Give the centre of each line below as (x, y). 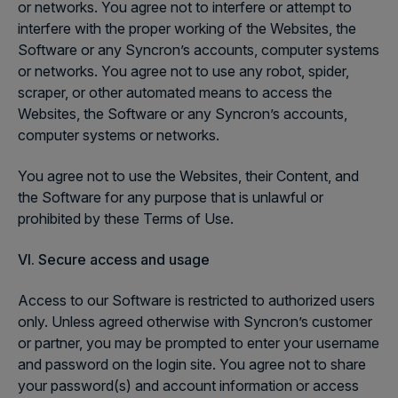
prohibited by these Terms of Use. (126, 219)
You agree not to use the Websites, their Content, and (188, 176)
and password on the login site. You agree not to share (192, 364)
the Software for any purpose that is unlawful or (171, 197)
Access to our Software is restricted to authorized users (196, 300)
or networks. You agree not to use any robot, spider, (183, 71)
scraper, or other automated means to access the (175, 92)
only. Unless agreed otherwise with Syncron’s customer (195, 322)
